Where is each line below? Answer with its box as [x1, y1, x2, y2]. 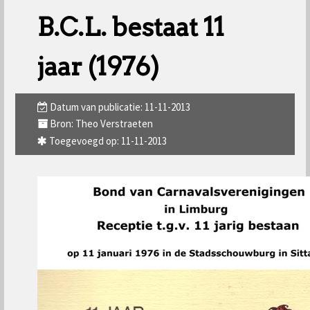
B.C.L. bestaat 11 [37, 11, 224, 42]
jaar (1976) [37, 51, 159, 82]
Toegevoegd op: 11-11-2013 [47, 134, 167, 147]
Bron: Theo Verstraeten [48, 117, 153, 131]
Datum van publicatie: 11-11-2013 [48, 100, 190, 114]
